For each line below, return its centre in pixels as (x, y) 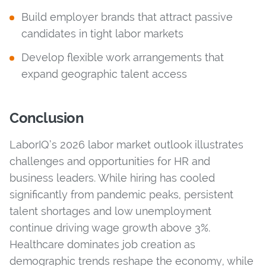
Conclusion (47, 118)
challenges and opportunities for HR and (110, 161)
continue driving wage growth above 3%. (110, 227)
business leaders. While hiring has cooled (112, 178)
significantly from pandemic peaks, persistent (121, 194)
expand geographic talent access (104, 74)
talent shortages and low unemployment (110, 211)
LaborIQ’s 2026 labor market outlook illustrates (126, 144)
